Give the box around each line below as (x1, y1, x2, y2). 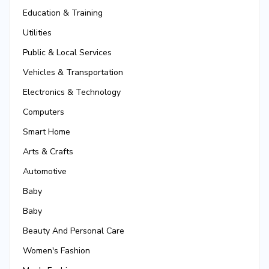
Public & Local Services (23, 47, 112, 59)
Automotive (23, 166, 67, 178)
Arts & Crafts (23, 146, 73, 158)
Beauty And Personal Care (23, 225, 124, 237)
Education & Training (23, 7, 103, 19)
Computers (23, 106, 64, 118)
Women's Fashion (23, 245, 90, 257)
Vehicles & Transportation (23, 67, 123, 79)
